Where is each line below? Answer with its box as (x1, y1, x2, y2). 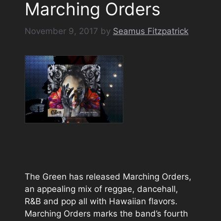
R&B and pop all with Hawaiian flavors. (25, 196, 178, 206)
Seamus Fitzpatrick (113, 26, 188, 36)
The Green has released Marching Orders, (25, 171, 191, 182)
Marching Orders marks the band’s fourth (25, 208, 188, 219)
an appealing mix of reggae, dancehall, (25, 184, 178, 194)
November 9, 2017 (25, 26, 98, 36)
